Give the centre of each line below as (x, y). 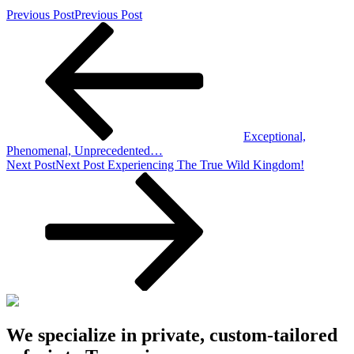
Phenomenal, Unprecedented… (85, 150)
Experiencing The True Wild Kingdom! (206, 164)
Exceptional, (275, 136)
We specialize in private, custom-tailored (172, 335)
